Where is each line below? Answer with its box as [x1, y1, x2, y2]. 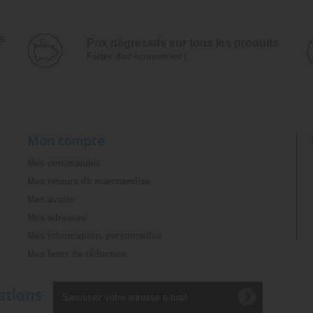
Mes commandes [27, 157, 101, 168]
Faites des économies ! [86, 51, 187, 62]
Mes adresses [27, 212, 86, 223]
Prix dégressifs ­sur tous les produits [86, 37, 279, 50]
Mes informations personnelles [27, 230, 161, 241]
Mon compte [27, 131, 105, 149]
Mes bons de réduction [27, 248, 126, 259]
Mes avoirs [27, 194, 74, 205]
